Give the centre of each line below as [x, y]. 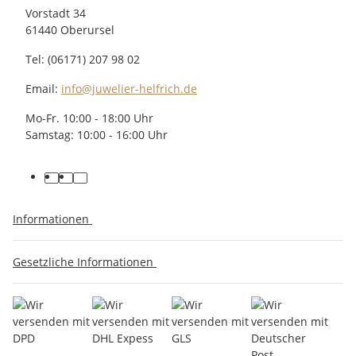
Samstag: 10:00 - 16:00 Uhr [97, 134]
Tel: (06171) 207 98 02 [83, 59]
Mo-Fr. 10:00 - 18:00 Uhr [89, 118]
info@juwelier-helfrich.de [129, 88]
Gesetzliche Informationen [85, 261]
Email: [43, 88]
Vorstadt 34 [56, 13]
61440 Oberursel [70, 29]
